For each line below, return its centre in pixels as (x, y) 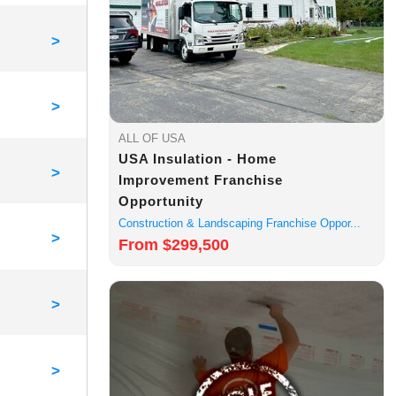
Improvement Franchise (201, 179)
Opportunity (161, 201)
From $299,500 (174, 244)
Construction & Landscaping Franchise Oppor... (240, 223)
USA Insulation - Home (198, 158)
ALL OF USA (152, 138)
